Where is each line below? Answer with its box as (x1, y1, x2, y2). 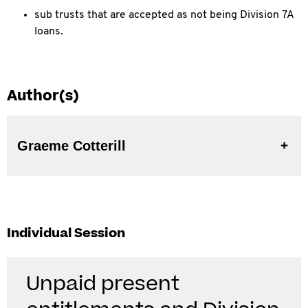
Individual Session (7, 224, 125, 243)
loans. (34, 26, 63, 37)
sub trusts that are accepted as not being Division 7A (34, 10, 294, 21)
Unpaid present (26, 269, 179, 298)
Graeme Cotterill (17, 138, 126, 153)
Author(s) (7, 86, 79, 106)
